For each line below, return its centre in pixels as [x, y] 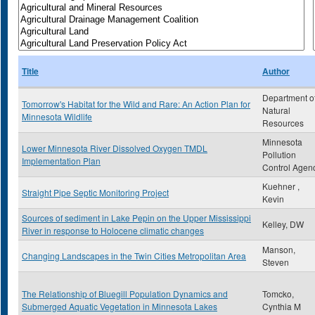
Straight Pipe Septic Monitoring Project [95, 192]
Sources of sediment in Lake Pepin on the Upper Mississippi [136, 218]
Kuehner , [281, 186]
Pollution [279, 154]
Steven [276, 262]
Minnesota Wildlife [57, 116]
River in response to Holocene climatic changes [113, 230]
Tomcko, [278, 294]
